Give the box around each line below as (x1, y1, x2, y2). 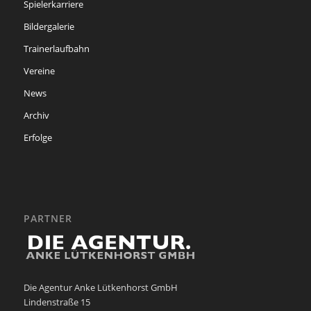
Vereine (23, 64, 55, 77)
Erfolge (23, 131, 52, 144)
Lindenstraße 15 (23, 296, 90, 309)
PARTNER (23, 212, 72, 226)
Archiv (23, 108, 49, 121)
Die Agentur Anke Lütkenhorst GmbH (23, 281, 178, 294)
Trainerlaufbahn (23, 42, 90, 55)
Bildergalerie (23, 19, 74, 33)
